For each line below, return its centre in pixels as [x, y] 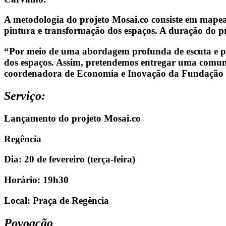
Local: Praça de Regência [56, 200]
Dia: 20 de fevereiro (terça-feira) [70, 159]
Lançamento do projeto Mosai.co [72, 118]
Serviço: [25, 96]
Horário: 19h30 [36, 180]
